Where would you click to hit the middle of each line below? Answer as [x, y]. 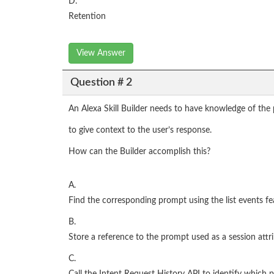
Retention [87, 17]
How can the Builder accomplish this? [139, 152]
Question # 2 [101, 82]
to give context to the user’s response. [140, 131]
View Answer [101, 54]
